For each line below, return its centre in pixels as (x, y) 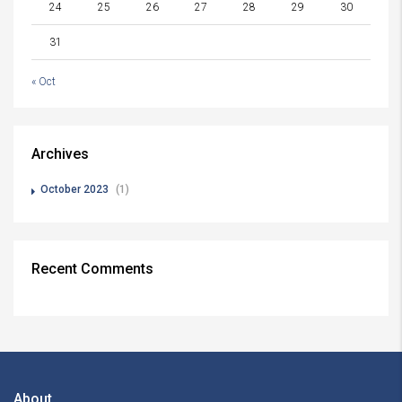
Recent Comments (92, 269)
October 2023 (74, 189)
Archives (60, 154)
